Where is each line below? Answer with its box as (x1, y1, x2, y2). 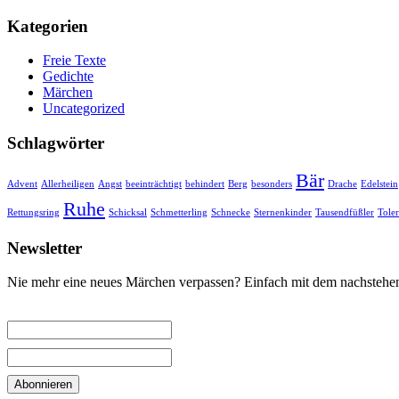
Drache (328, 178, 357, 189)
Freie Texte (43, 53, 106, 69)
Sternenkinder (254, 207, 312, 217)
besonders (251, 178, 292, 189)
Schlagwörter (7, 134, 104, 153)
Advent (7, 178, 37, 189)
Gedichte (43, 69, 94, 85)
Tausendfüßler (315, 207, 374, 217)
